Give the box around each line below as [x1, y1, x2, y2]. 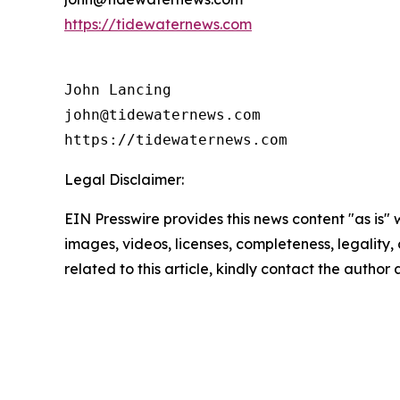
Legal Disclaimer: [64, 170, 184, 188]
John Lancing [64, 80, 171, 98]
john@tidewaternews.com [64, 105, 261, 123]
